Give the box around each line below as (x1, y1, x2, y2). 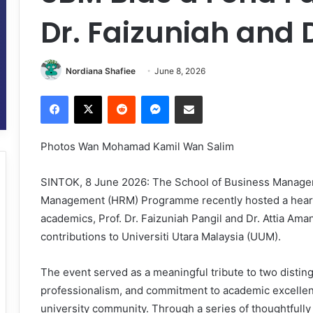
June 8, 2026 (154, 65, 205, 76)
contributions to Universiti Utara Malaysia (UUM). (41, 230, 281, 244)
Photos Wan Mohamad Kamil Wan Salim (41, 140, 234, 154)
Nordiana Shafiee (66, 65, 136, 76)
